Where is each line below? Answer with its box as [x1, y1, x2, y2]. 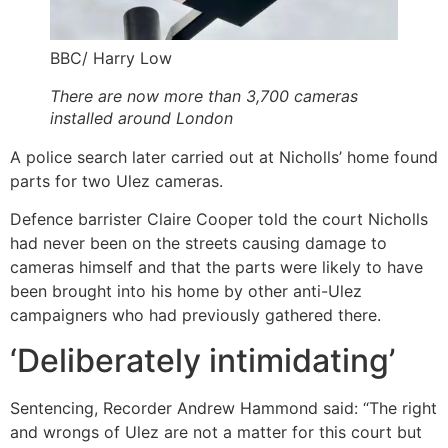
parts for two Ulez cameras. [10, 170, 223, 191]
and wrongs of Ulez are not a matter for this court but [10, 421, 422, 442]
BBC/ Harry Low [50, 48, 172, 69]
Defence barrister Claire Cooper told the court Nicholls [10, 209, 428, 230]
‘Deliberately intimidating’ [10, 340, 395, 380]
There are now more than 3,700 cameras [50, 85, 358, 106]
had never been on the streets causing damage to [10, 233, 387, 254]
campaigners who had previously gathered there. [10, 305, 381, 326]
